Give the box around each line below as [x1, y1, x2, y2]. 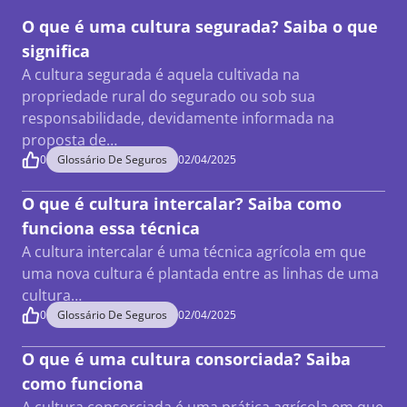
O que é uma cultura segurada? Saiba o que [22, 15, 378, 37]
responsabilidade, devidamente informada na [22, 108, 334, 128]
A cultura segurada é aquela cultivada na [22, 65, 300, 84]
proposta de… [22, 130, 117, 150]
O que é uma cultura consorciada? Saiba [22, 348, 351, 370]
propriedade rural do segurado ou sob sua [22, 86, 315, 106]
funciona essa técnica [22, 217, 204, 239]
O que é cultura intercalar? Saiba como [22, 193, 342, 214]
